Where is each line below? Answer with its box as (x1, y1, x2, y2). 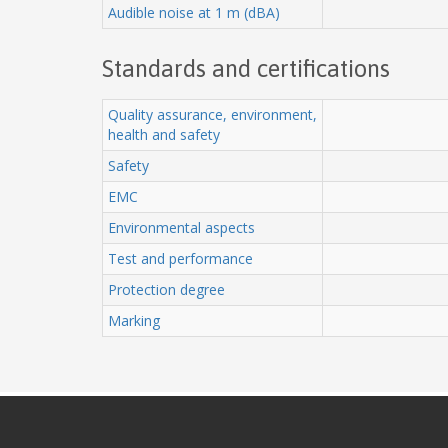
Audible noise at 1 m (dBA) (108, 2, 280, 22)
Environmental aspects (108, 217, 255, 237)
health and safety (108, 124, 220, 144)
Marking (108, 310, 160, 330)
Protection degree (108, 279, 225, 299)
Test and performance (108, 248, 253, 268)
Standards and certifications (102, 54, 390, 82)
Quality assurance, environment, (108, 104, 317, 124)
